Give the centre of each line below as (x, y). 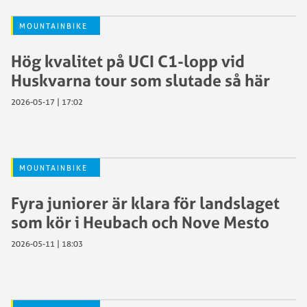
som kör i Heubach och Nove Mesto (140, 222)
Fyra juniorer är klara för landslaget (145, 202)
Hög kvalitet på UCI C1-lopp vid (128, 61)
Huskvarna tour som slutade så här (140, 80)
